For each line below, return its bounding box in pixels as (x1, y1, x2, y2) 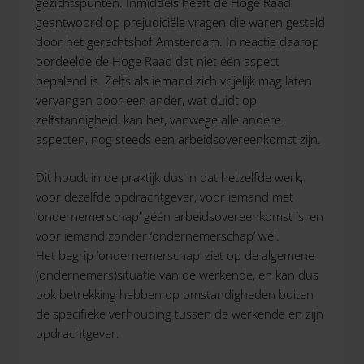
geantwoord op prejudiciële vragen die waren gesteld (36, 14, 325, 30)
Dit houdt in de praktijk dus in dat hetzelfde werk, (36, 168, 303, 185)
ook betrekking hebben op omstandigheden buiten (36, 285, 314, 302)
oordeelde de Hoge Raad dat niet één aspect (36, 53, 279, 69)
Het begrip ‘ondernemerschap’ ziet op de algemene (36, 246, 314, 263)
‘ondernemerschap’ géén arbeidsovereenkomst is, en (36, 207, 323, 224)
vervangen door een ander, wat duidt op (36, 92, 257, 108)
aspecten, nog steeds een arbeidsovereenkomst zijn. (36, 131, 321, 147)
